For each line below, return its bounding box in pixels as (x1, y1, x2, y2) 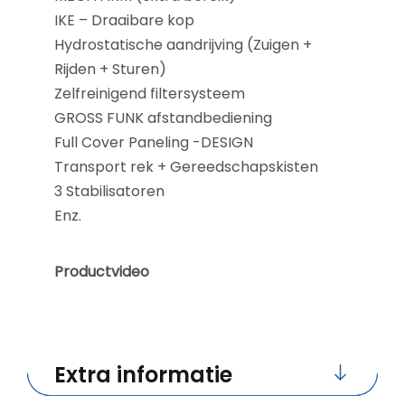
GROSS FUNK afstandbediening (54, 107, 272, 128)
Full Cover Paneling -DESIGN (54, 131, 253, 153)
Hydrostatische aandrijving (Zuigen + (54, 33, 312, 55)
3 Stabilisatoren (54, 180, 165, 202)
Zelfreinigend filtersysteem (54, 82, 245, 104)
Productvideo (54, 260, 149, 282)
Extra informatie (54, 359, 232, 390)
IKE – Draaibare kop (54, 9, 194, 31)
